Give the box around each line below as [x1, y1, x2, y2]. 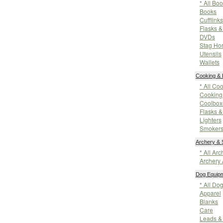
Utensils [200, 49, 222, 58]
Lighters [200, 115, 222, 124]
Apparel [200, 189, 221, 197]
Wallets [200, 58, 220, 66]
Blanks [200, 197, 218, 206]
